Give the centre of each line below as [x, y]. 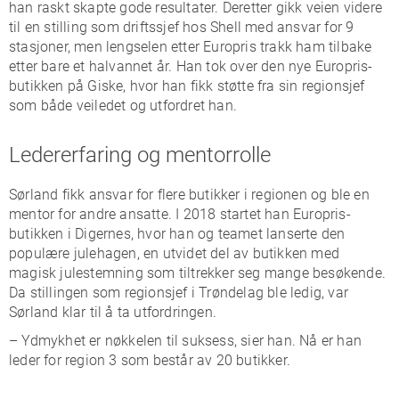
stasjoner [38, 47]
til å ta [112, 312]
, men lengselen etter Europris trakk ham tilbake [220, 47]
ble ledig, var [306, 293]
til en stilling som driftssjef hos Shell [125, 27]
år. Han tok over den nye [236, 66]
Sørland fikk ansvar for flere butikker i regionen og [170, 195]
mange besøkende [321, 273]
